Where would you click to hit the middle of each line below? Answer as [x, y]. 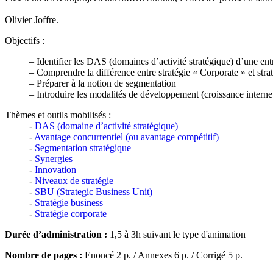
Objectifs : [25, 41]
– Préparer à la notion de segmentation [103, 83]
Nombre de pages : [44, 255]
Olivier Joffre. [32, 20]
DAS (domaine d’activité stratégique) [106, 126]
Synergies [54, 159]
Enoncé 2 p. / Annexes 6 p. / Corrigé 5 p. [162, 255]
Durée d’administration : [56, 235]
